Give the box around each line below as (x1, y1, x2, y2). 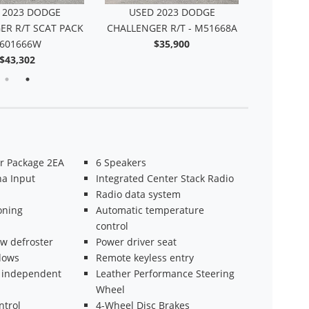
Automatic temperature (95, 203, 204, 217)
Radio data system (95, 187, 181, 201)
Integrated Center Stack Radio (95, 171, 234, 185)
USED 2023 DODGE (128, 5, 215, 19)
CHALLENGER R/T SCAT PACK (106, 21, 238, 34)
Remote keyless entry (95, 250, 194, 264)
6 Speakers (95, 155, 146, 169)
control (95, 219, 128, 232)
